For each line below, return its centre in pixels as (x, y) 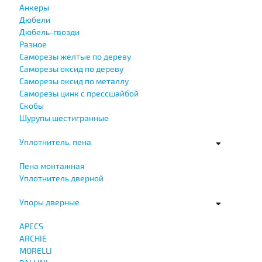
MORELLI (35, 250)
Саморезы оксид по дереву (71, 68)
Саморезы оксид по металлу (74, 81)
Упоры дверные (49, 202)
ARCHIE (33, 238)
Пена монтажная (52, 166)
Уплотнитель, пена (55, 142)
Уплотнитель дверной (61, 178)
